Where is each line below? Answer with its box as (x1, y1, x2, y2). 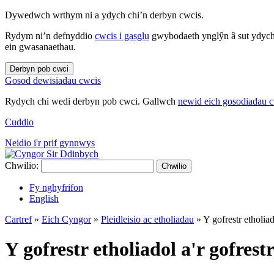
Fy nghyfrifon (29, 182, 83, 193)
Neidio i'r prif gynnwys (5, 138, 95, 148)
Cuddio (5, 117, 34, 127)
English (29, 193, 59, 204)
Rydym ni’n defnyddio (5, 31, 95, 41)
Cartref (5, 214, 32, 224)
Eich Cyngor (42, 214, 91, 224)
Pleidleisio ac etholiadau (101, 214, 194, 224)
